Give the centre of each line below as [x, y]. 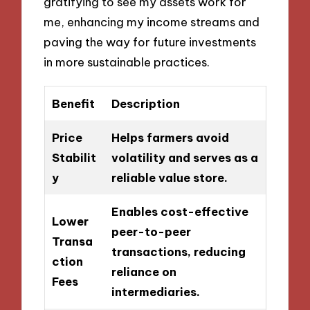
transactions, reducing [178, 252]
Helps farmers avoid [170, 138]
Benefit [73, 104]
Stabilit [74, 158]
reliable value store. [169, 178]
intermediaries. [155, 292]
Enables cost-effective [180, 212]
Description [145, 104]
